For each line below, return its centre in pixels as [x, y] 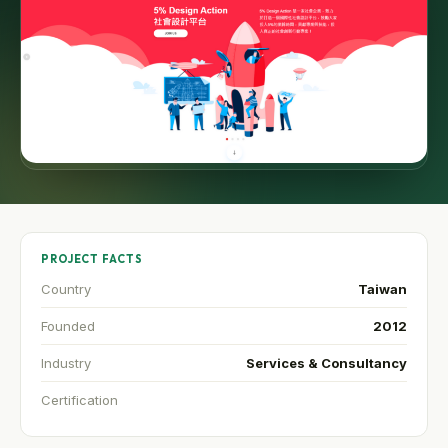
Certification [79, 400]
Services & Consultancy [326, 363]
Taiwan [382, 289]
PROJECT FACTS [92, 259]
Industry [66, 363]
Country [66, 289]
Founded [68, 326]
